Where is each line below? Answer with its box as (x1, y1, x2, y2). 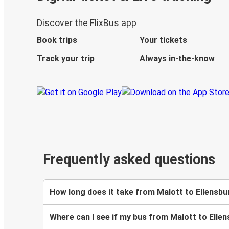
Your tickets (139, 35, 187, 45)
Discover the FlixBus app (37, 18, 136, 29)
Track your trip (37, 54, 95, 64)
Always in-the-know (139, 54, 215, 64)
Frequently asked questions (43, 151, 215, 168)
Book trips (37, 35, 77, 45)
